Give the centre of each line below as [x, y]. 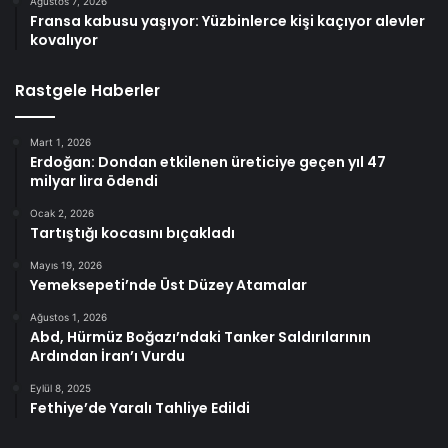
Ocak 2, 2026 [62, 212]
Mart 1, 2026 [60, 141]
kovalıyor [64, 39]
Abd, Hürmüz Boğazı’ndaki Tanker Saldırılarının [200, 336]
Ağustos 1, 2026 [68, 316]
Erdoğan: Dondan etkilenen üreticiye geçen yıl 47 [208, 161]
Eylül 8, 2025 [60, 387]
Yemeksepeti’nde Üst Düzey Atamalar [168, 284]
